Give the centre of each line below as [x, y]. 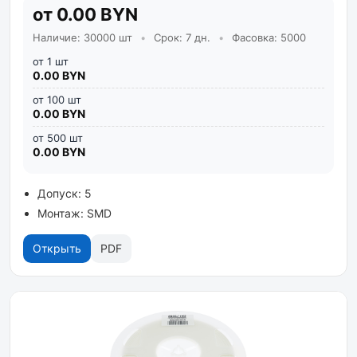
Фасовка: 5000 [267, 37]
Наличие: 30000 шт [84, 37]
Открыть [57, 248]
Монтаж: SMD [75, 213]
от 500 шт [58, 138]
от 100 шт [57, 100]
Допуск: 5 [65, 193]
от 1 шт [51, 61]
